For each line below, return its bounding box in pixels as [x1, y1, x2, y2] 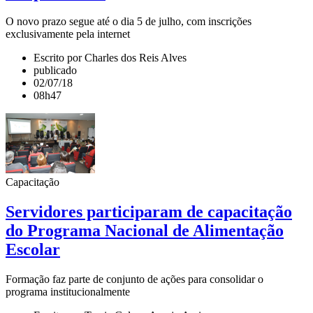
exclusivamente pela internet [6, 28, 130, 41]
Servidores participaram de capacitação [6, 203, 292, 221]
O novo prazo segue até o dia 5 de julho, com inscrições [6, 15, 252, 28]
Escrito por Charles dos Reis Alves [34, 52, 187, 64]
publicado [34, 64, 77, 77]
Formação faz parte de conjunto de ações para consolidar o [6, 273, 263, 286]
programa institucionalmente [6, 286, 130, 298]
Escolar [6, 240, 60, 259]
